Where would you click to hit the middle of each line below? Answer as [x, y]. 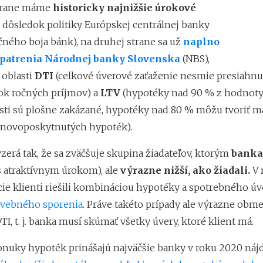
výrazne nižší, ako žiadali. [185, 171]
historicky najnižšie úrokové [124, 8]
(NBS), [196, 59]
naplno [201, 42]
